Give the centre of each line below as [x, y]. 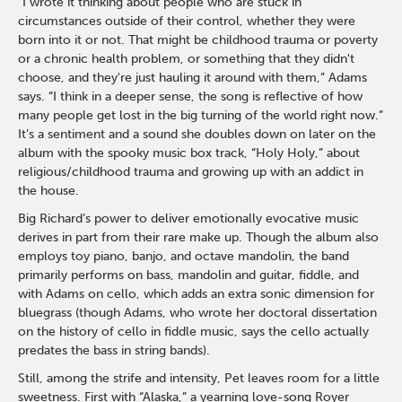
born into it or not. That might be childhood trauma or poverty [198, 40]
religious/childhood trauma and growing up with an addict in [191, 172]
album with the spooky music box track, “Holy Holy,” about [189, 153]
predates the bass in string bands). [114, 350]
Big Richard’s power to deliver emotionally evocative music [189, 218]
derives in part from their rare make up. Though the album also [199, 237]
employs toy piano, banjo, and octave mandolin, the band [184, 256]
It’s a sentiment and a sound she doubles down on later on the [197, 134]
